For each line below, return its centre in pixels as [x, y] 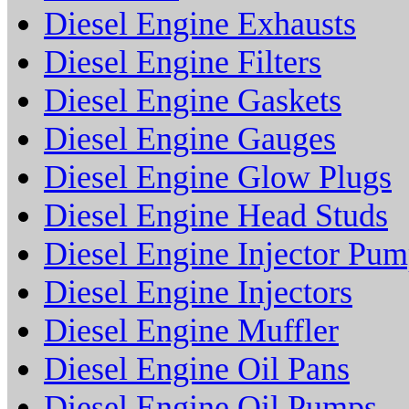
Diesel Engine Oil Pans [197, 369]
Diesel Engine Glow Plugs [218, 178]
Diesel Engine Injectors [198, 293]
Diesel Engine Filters [183, 63]
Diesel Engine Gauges [190, 139]
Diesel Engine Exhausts [200, 24]
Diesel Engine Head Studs [216, 216]
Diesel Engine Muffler [191, 331]
